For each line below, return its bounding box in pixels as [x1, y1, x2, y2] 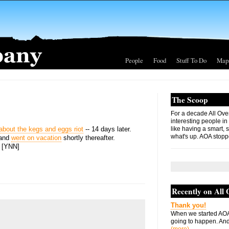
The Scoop [172, 94, 208, 105]
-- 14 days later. [83, 125, 131, 133]
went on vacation [11, 134, 61, 142]
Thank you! [171, 201, 206, 209]
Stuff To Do [176, 56, 207, 65]
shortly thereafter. [61, 134, 115, 142]
